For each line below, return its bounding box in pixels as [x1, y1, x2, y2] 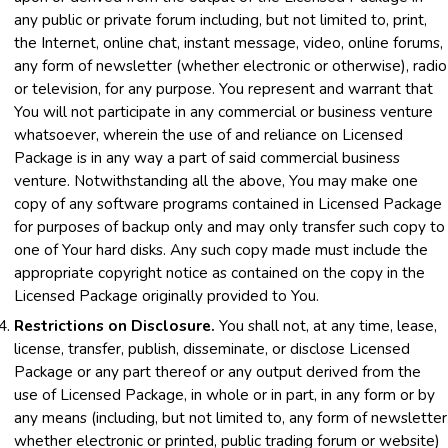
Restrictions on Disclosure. [14, 314, 215, 336]
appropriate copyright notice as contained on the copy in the [14, 261, 425, 283]
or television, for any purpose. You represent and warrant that [14, 77, 433, 99]
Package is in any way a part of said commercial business [14, 146, 400, 168]
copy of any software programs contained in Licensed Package [14, 192, 442, 214]
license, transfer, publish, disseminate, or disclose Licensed [14, 337, 410, 359]
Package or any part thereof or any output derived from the [14, 360, 421, 382]
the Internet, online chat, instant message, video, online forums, [14, 31, 443, 53]
